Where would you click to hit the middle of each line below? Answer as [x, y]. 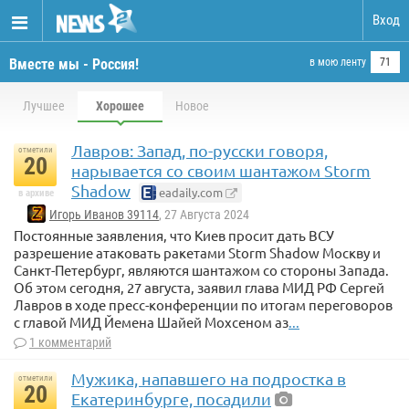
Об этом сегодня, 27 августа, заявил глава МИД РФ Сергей [199, 288]
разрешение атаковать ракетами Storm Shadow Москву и [197, 253]
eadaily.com [189, 192]
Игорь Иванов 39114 [104, 215]
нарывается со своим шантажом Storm [221, 170]
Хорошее [120, 106]
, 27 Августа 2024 [204, 215]
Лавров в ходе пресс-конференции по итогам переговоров [203, 305]
